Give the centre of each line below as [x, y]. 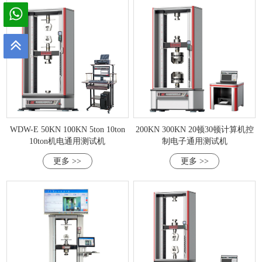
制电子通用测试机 [194, 141]
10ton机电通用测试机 [68, 141]
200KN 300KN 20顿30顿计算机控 [194, 129]
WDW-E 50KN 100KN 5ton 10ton [67, 129]
